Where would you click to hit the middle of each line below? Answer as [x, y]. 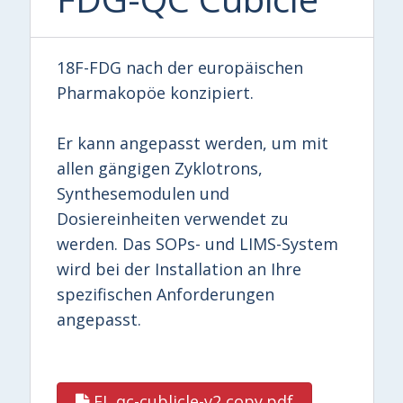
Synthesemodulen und [143, 194]
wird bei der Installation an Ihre [179, 269]
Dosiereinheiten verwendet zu [173, 219]
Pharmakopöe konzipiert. [156, 93]
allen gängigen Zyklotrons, [160, 169]
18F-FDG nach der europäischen [180, 68]
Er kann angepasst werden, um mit [193, 143]
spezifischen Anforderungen [166, 295]
